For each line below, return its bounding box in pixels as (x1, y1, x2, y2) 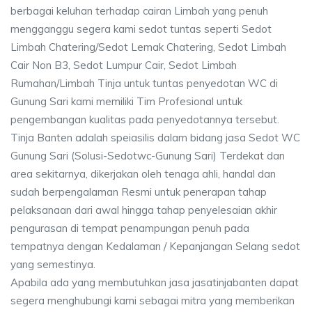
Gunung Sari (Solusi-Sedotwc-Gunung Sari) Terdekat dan (10, 148, 285, 162)
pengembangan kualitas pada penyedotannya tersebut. (10, 112, 279, 126)
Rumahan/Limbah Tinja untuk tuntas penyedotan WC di (10, 76, 278, 90)
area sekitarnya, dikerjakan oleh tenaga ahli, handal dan (10, 166, 276, 180)
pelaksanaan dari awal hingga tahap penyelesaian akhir (10, 203, 277, 217)
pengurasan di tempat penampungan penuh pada (10, 221, 249, 235)
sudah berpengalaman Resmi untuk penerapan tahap (10, 185, 267, 198)
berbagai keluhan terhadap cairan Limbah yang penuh (10, 3, 268, 17)
